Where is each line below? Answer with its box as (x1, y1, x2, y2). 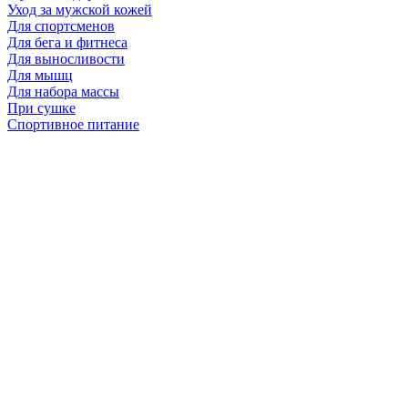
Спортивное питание (7, 116, 139, 132)
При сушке (7, 99, 76, 116)
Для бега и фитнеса (7, 34, 127, 50)
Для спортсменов (7, 17, 115, 34)
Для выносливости (7, 50, 125, 66)
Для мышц (7, 66, 73, 83)
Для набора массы (7, 83, 119, 99)
